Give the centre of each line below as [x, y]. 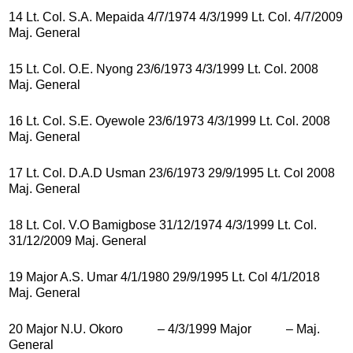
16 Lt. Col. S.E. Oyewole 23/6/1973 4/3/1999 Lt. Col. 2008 [169, 121]
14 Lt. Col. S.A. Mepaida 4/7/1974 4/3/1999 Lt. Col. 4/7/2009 [176, 17]
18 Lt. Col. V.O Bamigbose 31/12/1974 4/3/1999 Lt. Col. [163, 225]
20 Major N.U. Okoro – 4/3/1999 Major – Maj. [164, 329]
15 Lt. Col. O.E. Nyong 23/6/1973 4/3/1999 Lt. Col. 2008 [163, 69]
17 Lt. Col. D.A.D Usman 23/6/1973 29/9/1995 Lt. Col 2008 [172, 173]
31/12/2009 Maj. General [78, 240]
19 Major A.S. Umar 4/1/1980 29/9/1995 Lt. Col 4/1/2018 [164, 277]
